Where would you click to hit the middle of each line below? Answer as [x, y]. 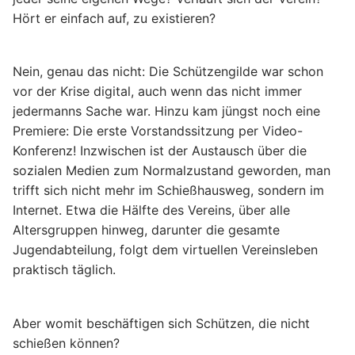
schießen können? [66, 344]
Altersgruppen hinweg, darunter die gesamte [146, 230]
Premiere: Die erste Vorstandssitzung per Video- [158, 131]
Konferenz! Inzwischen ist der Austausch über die [160, 151]
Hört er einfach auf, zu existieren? [114, 18]
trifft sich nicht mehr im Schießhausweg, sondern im [168, 191]
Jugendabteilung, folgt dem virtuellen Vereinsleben [165, 250]
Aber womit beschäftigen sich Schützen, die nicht [161, 324]
